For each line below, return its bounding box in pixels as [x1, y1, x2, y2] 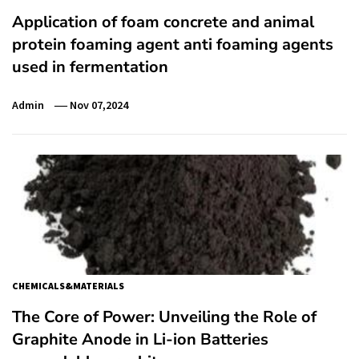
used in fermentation [12, 55, 168, 78]
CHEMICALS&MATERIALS [12, 279, 124, 292]
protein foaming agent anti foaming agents [12, 33, 333, 55]
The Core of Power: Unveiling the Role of [12, 305, 317, 328]
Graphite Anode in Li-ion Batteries [12, 328, 268, 350]
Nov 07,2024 [70, 97, 129, 112]
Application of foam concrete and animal [12, 10, 314, 33]
